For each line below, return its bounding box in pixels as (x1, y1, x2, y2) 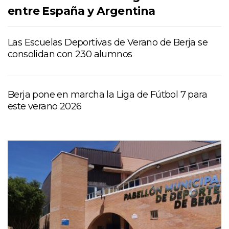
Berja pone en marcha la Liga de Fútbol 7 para (8, 89, 207, 101)
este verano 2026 (8, 101, 82, 112)
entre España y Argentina (8, 4, 155, 18)
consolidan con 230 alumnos (8, 49, 132, 60)
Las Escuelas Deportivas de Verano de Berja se (8, 37, 208, 49)
